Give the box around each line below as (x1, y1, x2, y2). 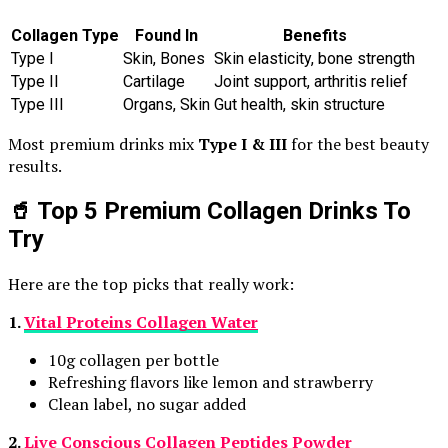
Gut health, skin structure (214, 95, 385, 115)
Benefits (282, 26, 347, 46)
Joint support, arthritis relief (214, 72, 408, 92)
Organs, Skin (123, 95, 210, 115)
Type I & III (198, 133, 287, 156)
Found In (135, 26, 198, 46)
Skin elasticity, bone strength (214, 49, 415, 69)
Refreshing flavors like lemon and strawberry (48, 370, 373, 393)
